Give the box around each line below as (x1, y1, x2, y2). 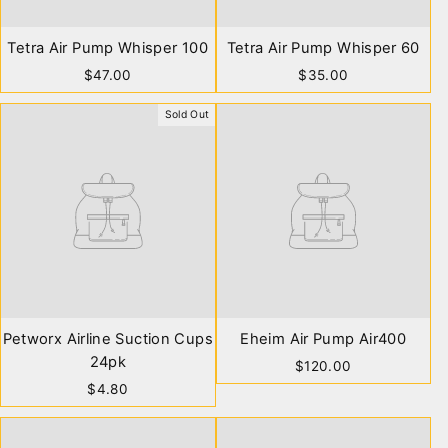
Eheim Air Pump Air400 (240, 329, 407, 348)
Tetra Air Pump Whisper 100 (7, 39, 209, 57)
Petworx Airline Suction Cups (2, 329, 213, 348)
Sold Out (164, 108, 210, 121)
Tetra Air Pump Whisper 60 (226, 39, 420, 57)
